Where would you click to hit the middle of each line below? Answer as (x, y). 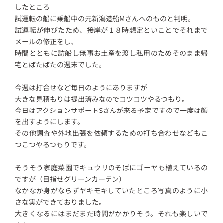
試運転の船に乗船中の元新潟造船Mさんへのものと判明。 (105, 18)
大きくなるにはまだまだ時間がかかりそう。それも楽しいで (111, 213)
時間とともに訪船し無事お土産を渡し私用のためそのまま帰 (111, 53)
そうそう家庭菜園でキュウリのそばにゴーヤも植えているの (111, 167)
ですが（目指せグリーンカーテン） (71, 178)
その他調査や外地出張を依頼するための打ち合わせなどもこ (111, 133)
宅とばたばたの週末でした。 (60, 64)
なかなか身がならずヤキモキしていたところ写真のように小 (111, 190)
